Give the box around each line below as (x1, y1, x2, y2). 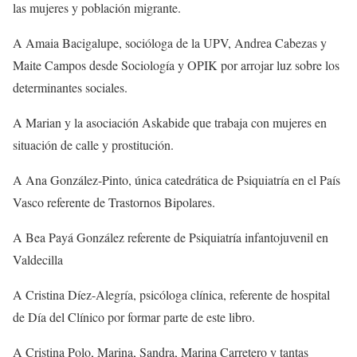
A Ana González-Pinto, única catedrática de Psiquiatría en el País (13, 171, 340, 188)
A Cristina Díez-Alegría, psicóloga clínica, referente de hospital (13, 286, 330, 303)
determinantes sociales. (13, 79, 127, 96)
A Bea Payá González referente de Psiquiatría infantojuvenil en (13, 229, 328, 245)
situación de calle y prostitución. (13, 136, 174, 153)
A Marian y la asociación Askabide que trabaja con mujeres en (13, 114, 327, 131)
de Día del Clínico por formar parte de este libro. (13, 308, 255, 325)
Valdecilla (13, 251, 63, 268)
